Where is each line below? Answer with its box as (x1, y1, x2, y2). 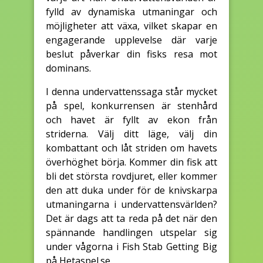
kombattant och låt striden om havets (46, 141, 217, 154)
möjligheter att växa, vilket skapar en (46, 19, 217, 32)
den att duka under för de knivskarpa (46, 183, 217, 197)
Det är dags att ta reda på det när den (46, 211, 217, 225)
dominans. (46, 61, 91, 75)
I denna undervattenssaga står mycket (46, 85, 217, 98)
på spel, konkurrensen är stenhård (46, 99, 217, 112)
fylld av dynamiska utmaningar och (46, 5, 217, 18)
